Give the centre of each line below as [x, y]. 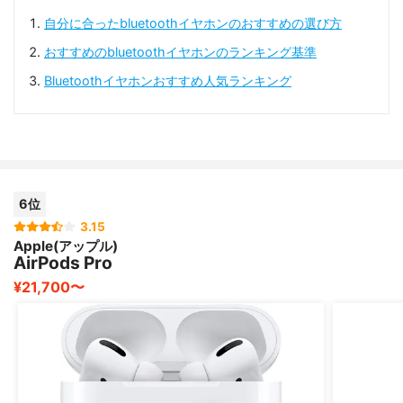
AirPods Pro [63, 262]
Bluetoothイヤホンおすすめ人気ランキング [167, 81]
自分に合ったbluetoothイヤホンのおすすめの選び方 [193, 23]
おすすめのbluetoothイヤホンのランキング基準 [180, 52]
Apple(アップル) [66, 246]
